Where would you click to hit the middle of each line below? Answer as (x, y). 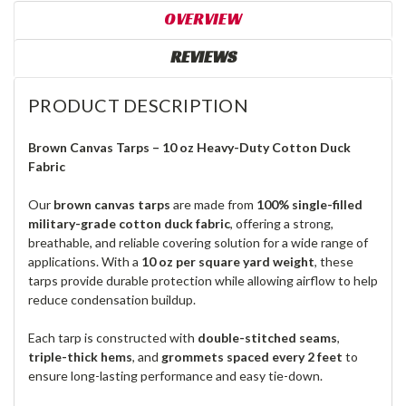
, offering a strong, (282, 223)
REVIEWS (203, 57)
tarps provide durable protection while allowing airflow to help (203, 280)
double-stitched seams (267, 338)
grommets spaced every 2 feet (252, 357)
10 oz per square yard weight (228, 261)
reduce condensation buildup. (112, 300)
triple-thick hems (80, 357)
